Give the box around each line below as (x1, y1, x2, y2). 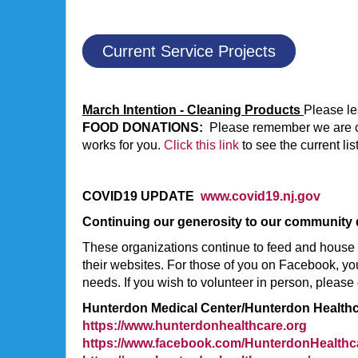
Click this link (164, 138, 242, 152)
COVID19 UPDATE (82, 189, 201, 203)
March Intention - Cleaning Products (82, 103, 304, 117)
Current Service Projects (102, 42, 276, 60)
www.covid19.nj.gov (201, 189, 320, 203)
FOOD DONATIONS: (82, 121, 203, 134)
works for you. (82, 138, 164, 152)
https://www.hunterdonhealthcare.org (82, 319, 307, 332)
